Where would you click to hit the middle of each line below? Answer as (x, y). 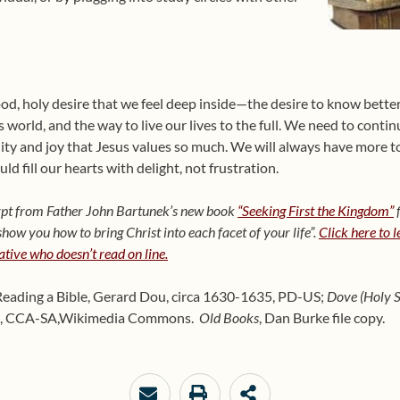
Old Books (229, 317)
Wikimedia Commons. (129, 317)
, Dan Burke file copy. (322, 317)
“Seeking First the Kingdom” (316, 210)
